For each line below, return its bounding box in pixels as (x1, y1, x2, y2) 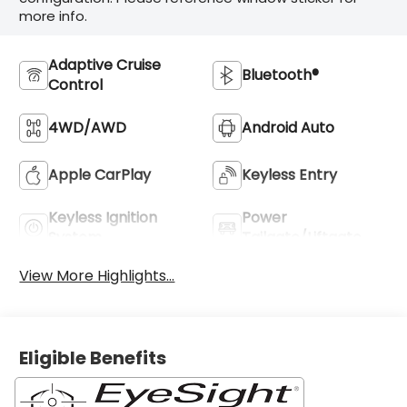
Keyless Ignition (48, 206, 158, 228)
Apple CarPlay (48, 164, 152, 185)
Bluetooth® (242, 64, 319, 85)
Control (48, 74, 104, 95)
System (48, 226, 103, 248)
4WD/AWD (48, 116, 127, 138)
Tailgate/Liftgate (242, 226, 362, 248)
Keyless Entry (242, 164, 337, 185)
